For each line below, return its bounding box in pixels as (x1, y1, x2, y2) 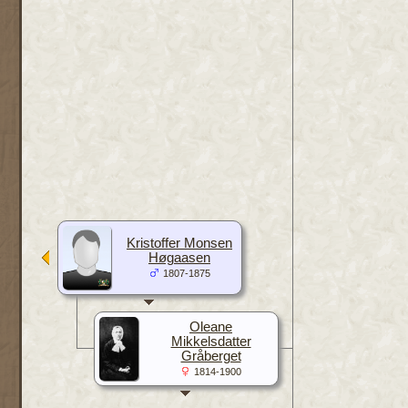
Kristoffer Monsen (127, 235, 232, 250)
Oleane (189, 319, 232, 334)
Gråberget (180, 348, 241, 363)
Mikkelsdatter (170, 333, 251, 349)
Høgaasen (148, 250, 210, 265)
